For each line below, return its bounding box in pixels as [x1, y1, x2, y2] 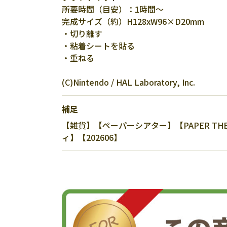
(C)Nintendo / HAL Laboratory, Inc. [62, 76, 195, 88]
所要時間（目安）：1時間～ [62, 3, 164, 15]
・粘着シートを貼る [62, 40, 135, 52]
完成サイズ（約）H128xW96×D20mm [62, 15, 204, 27]
